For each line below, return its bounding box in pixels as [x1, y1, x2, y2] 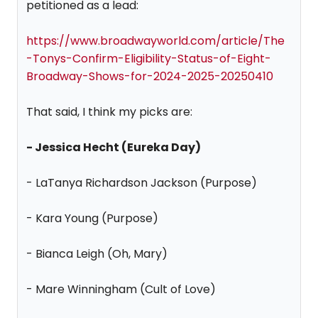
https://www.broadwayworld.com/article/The [26, 33, 285, 49]
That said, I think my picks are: [26, 104, 192, 120]
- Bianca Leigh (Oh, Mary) [26, 246, 168, 262]
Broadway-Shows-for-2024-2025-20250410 [26, 68, 273, 84]
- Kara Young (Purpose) [26, 210, 158, 226]
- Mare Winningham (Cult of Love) [26, 281, 216, 297]
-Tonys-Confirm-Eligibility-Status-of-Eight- [26, 50, 271, 67]
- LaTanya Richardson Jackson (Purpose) [26, 175, 257, 191]
